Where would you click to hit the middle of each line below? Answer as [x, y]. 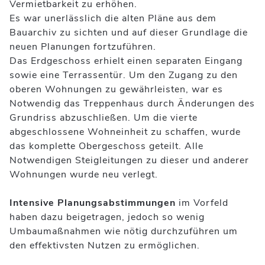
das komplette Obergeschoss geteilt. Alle [106, 146]
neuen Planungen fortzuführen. [83, 46]
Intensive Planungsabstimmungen [93, 203]
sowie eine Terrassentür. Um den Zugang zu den [124, 75]
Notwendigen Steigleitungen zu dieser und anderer [129, 160]
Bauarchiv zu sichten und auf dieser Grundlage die [129, 32]
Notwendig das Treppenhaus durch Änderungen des [132, 103]
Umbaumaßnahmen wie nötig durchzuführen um [124, 231]
